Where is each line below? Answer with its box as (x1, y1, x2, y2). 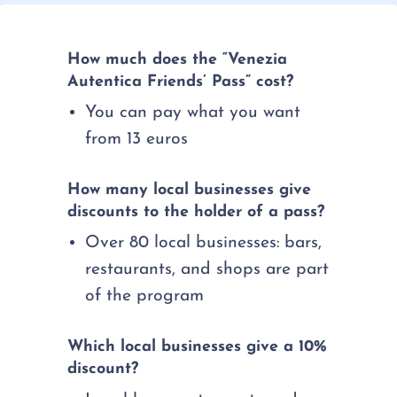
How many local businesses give (67, 182, 312, 199)
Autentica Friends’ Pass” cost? (67, 74, 294, 90)
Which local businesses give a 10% (67, 339, 328, 356)
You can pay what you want (85, 104, 301, 122)
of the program (85, 287, 205, 306)
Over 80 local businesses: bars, (85, 234, 323, 253)
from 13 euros (85, 130, 189, 149)
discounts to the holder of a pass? (67, 204, 325, 222)
